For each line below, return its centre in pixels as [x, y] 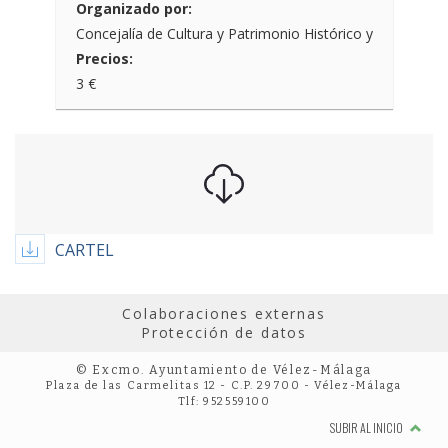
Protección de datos [224, 332]
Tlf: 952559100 [224, 401]
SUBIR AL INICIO [367, 427]
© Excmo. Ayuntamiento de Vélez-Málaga [224, 370]
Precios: [104, 58]
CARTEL [84, 250]
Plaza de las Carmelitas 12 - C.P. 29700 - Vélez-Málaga [224, 385]
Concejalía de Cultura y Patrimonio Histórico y [224, 33]
